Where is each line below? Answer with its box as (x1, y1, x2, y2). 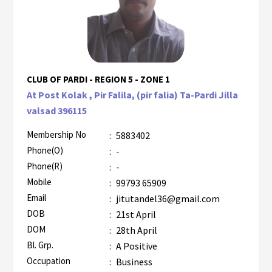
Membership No (26, 128, 86, 140)
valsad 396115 (26, 104, 87, 117)
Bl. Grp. (26, 239, 53, 251)
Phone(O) (26, 144, 63, 156)
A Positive (115, 239, 157, 252)
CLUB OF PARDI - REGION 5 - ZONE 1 (26, 73, 170, 85)
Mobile (26, 175, 52, 188)
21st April (114, 208, 156, 220)
